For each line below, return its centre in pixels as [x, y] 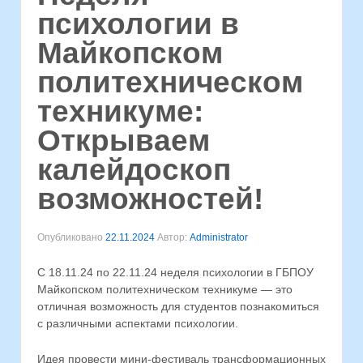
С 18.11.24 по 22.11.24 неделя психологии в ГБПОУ [175, 273]
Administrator [219, 237]
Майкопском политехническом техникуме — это [165, 290]
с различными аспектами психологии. [138, 324]
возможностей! [150, 199]
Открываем [124, 141]
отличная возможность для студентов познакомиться [178, 307]
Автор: [172, 237]
